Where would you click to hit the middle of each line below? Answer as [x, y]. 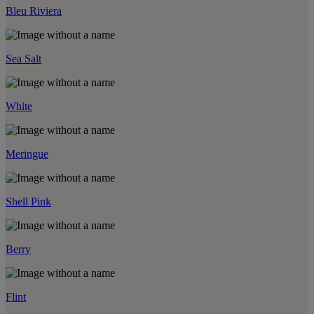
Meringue [27, 154]
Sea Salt [23, 59]
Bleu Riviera [34, 11]
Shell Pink [28, 202]
